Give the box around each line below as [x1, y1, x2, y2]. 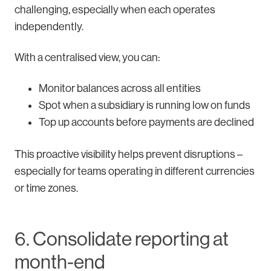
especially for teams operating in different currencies [15, 165, 255, 178]
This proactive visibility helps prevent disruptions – [15, 148, 243, 161]
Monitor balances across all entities [39, 82, 201, 94]
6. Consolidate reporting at [15, 228, 229, 250]
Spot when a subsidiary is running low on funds [39, 99, 250, 111]
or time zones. [15, 182, 78, 195]
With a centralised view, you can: [15, 51, 160, 64]
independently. [15, 20, 83, 33]
